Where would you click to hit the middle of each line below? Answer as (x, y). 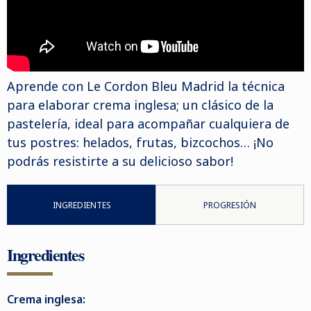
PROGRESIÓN (230, 205)
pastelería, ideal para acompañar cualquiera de (148, 124)
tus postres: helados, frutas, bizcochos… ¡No (140, 142)
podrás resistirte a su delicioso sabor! (120, 161)
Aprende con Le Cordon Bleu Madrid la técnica (146, 86)
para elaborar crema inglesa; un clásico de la (140, 105)
